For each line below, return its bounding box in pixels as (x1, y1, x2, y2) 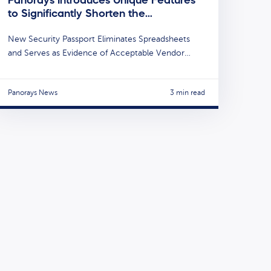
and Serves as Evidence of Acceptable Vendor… (8, 48, 191, 57)
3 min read (170, 88, 205, 97)
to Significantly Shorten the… (8, 7, 152, 19)
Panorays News (8, 88, 57, 97)
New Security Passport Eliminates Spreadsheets (8, 34, 190, 44)
